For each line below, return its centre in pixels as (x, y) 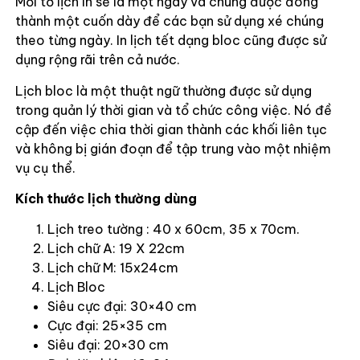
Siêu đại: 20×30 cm (108, 345)
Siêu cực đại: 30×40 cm (122, 307)
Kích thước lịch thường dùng (106, 198)
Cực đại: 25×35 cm (107, 326)
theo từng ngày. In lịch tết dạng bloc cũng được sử (170, 41)
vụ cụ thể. (45, 168)
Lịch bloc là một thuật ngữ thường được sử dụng (163, 90)
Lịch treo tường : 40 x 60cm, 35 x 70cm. (173, 229)
